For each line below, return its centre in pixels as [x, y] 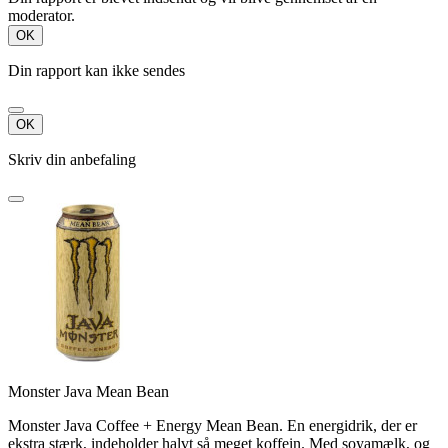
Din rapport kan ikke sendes [96, 70]
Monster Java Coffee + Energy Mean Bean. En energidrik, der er [212, 425]
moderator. [41, 15]
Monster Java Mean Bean [88, 391]
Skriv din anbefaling [72, 159]
